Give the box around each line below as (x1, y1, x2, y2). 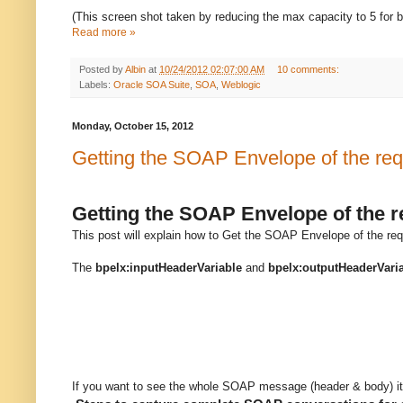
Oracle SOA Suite (113, 79, 190, 91)
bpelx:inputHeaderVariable (95, 260, 242, 274)
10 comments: (276, 64, 342, 76)
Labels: (79, 79, 113, 91)
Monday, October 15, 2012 (72, 121, 193, 132)
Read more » (72, 26, 136, 40)
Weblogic (221, 79, 261, 91)
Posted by (79, 64, 125, 76)
